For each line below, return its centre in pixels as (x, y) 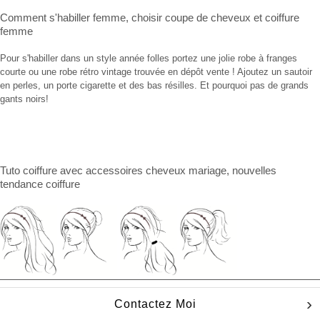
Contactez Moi (155, 304)
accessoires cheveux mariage (156, 170)
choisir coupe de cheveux (191, 17)
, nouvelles (251, 170)
